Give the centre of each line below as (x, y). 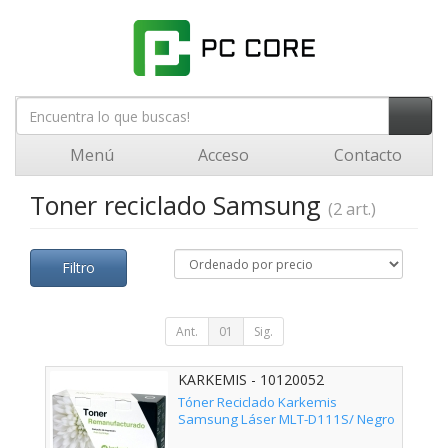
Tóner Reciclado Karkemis (257, 402)
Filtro (78, 267)
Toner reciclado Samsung (179, 205)
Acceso (221, 155)
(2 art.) (352, 209)
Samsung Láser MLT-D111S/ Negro (286, 419)
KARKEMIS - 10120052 (251, 379)
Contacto (365, 155)
